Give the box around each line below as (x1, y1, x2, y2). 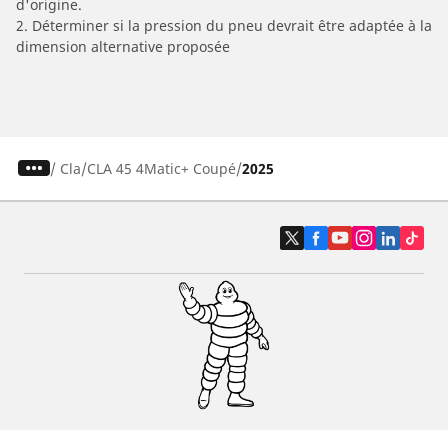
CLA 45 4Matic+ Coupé (86, 158, 236, 178)
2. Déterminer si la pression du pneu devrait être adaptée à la (16, 15, 432, 35)
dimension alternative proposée (16, 36, 230, 56)
